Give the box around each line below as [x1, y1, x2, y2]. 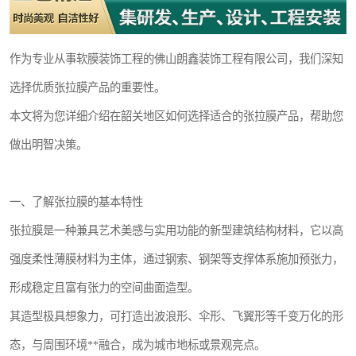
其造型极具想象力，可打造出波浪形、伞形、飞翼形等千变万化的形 [10, 310, 343, 323]
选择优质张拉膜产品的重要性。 [10, 81, 165, 95]
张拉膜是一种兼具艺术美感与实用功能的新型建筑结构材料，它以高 [10, 224, 343, 238]
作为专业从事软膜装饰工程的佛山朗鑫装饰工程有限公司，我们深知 [10, 52, 343, 66]
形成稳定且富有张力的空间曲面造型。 [10, 281, 199, 295]
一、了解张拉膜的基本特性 [10, 195, 143, 209]
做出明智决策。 [10, 138, 87, 152]
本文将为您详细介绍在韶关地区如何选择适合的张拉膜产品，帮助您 [10, 110, 343, 123]
